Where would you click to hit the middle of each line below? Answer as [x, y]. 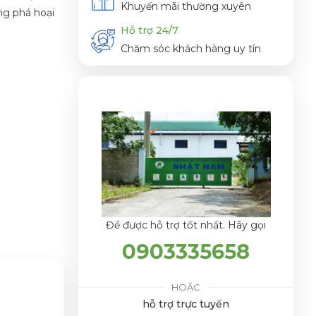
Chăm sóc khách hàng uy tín [191, 49]
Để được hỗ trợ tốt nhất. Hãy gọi [186, 225]
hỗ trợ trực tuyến [186, 304]
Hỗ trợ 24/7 [150, 31]
